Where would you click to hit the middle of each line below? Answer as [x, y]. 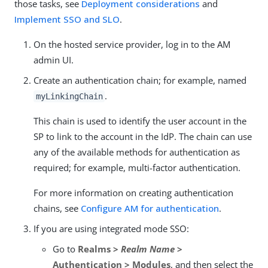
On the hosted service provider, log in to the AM [132, 44]
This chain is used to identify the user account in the [140, 121]
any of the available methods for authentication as [137, 152]
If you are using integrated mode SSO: [111, 228]
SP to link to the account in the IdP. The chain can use [143, 136]
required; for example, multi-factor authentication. [137, 167]
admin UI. [54, 60]
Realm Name [148, 249]
